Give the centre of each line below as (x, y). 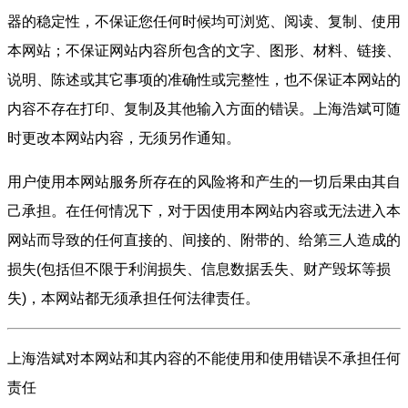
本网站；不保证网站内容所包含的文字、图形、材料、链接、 (204, 51)
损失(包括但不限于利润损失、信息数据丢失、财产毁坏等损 (199, 269)
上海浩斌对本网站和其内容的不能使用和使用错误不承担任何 (204, 358)
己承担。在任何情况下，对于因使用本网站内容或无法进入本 (204, 211)
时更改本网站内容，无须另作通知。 (124, 138)
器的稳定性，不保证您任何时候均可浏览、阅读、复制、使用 (204, 21)
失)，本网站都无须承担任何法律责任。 (133, 298)
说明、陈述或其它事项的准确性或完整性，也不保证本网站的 (204, 80)
